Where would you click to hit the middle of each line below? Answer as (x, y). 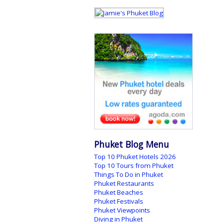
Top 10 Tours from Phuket (134, 166)
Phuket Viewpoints (122, 210)
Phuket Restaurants (124, 184)
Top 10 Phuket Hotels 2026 (135, 157)
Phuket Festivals (118, 201)
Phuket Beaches (118, 193)
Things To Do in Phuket (128, 175)
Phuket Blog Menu (131, 144)
